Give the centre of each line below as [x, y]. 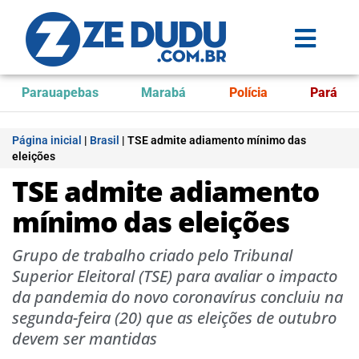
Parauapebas [60, 93]
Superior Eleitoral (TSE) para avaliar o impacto [175, 276]
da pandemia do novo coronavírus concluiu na [177, 297]
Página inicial [47, 140]
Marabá [164, 93]
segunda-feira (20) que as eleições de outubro [174, 318]
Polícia [248, 93]
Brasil [105, 140]
